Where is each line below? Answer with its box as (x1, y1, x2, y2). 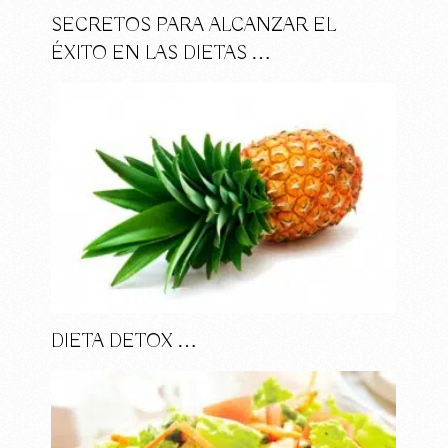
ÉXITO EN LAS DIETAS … (51, 40, 272, 66)
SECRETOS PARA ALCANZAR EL (51, 12, 337, 38)
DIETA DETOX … (51, 328, 198, 354)
